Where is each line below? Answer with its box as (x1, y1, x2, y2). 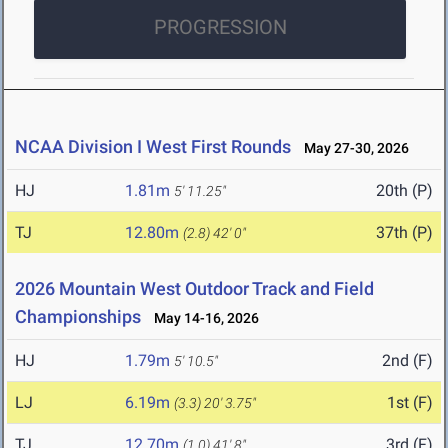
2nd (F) (382, 351, 433, 371)
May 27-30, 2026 (295, 140, 409, 157)
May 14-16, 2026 (145, 310, 259, 327)
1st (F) (387, 393, 433, 413)
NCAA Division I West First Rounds (15, 136, 291, 158)
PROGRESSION (153, 15, 287, 40)
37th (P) (376, 223, 433, 243)
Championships (15, 306, 141, 328)
